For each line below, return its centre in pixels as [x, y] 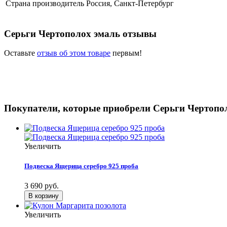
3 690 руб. [42, 186]
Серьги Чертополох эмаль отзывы [80, 33]
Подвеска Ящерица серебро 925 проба [81, 166]
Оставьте [21, 53]
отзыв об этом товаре [74, 53]
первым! [126, 53]
